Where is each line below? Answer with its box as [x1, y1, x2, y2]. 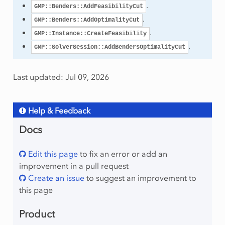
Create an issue [26, 172, 84, 183]
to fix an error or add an [77, 148, 167, 159]
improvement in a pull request [19, 160, 129, 171]
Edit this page [26, 148, 78, 159]
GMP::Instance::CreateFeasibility [34, 30, 147, 37]
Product [19, 207, 55, 220]
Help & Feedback [28, 105, 90, 116]
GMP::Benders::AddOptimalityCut [34, 16, 140, 24]
